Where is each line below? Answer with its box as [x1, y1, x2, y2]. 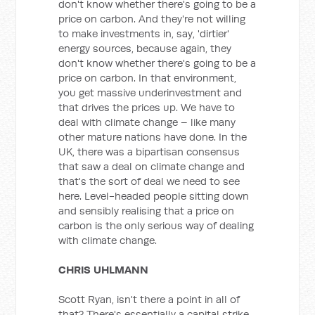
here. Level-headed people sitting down [58, 189, 250, 202]
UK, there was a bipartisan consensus [58, 145, 240, 158]
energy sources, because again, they [58, 41, 232, 55]
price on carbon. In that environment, [58, 71, 237, 84]
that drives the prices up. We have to [58, 101, 236, 114]
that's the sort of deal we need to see [58, 174, 240, 188]
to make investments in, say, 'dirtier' [58, 27, 230, 40]
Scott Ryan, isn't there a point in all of [58, 292, 240, 306]
